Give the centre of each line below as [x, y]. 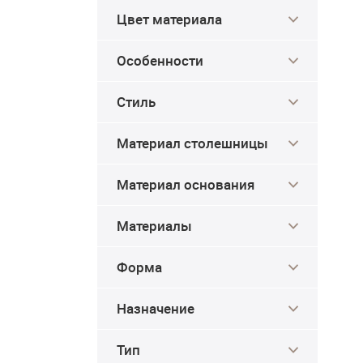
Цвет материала [169, 19]
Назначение [156, 308]
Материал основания [186, 184]
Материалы [154, 226]
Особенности [160, 60]
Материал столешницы [192, 143]
